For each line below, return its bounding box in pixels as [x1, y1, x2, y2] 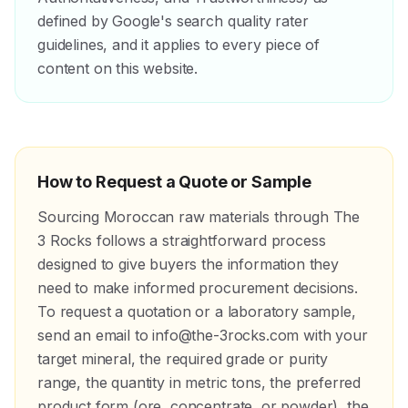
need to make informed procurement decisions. [37, 279, 358, 297]
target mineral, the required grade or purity [37, 350, 328, 368]
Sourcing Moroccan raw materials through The [37, 208, 361, 226]
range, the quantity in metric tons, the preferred [37, 373, 362, 392]
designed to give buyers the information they [37, 255, 339, 273]
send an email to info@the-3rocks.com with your [37, 326, 368, 344]
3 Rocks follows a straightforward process [37, 231, 326, 250]
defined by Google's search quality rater [37, 12, 309, 30]
